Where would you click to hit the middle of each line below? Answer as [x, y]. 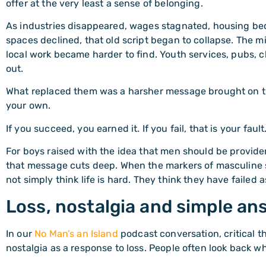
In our [20, 233]
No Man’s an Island [76, 233]
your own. [28, 106]
